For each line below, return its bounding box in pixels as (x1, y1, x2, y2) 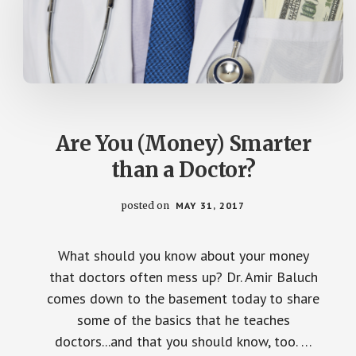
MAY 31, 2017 (176, 199, 246, 211)
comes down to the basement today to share (47, 288, 320, 308)
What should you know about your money (57, 246, 309, 265)
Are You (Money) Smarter (55, 130, 311, 157)
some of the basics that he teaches (76, 310, 290, 329)
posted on (122, 199, 172, 211)
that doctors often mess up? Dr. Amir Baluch (48, 267, 318, 286)
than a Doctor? (110, 156, 256, 183)
